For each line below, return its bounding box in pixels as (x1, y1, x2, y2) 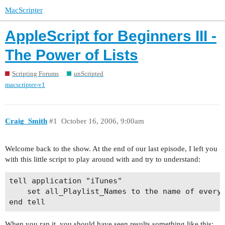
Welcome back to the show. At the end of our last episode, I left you (5, 144, 217, 153)
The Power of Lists (5, 47, 138, 64)
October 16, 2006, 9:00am (61, 117, 144, 126)
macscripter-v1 (5, 80, 45, 88)
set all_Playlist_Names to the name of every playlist (9, 187, 27, 196)
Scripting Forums (12, 69, 59, 77)
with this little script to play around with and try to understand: (5, 155, 200, 163)
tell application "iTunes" (9, 176, 122, 186)
